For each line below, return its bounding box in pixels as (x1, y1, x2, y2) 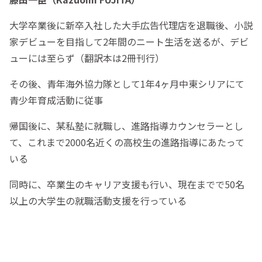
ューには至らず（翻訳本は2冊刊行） (9, 50, 164, 65)
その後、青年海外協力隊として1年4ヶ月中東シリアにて (9, 76, 244, 91)
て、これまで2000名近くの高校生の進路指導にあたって (9, 135, 244, 149)
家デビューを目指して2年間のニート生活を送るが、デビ (9, 34, 249, 49)
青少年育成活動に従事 (9, 92, 103, 107)
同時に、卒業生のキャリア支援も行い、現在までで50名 (9, 177, 244, 191)
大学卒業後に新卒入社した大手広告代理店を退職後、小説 (9, 18, 253, 32)
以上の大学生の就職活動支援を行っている (9, 193, 187, 208)
